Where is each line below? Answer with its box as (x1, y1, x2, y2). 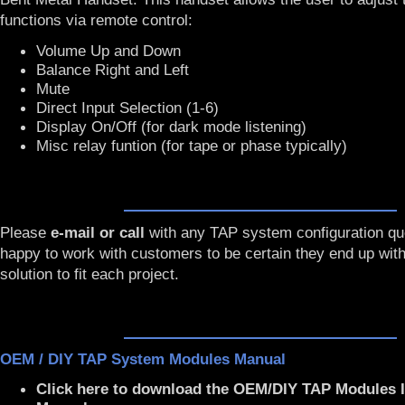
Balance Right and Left (36, 61, 189, 79)
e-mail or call (51, 223, 145, 241)
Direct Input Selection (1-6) (36, 99, 219, 117)
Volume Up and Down (36, 42, 181, 60)
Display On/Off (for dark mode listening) (36, 118, 306, 136)
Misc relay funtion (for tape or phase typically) (36, 137, 347, 155)
